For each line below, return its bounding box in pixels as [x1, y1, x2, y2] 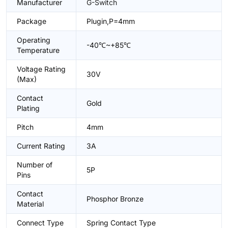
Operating [17, 36, 50, 44]
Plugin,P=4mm [87, 17, 135, 25]
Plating [17, 104, 40, 112]
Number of [17, 160, 52, 169]
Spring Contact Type [87, 218, 156, 227]
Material [17, 199, 44, 208]
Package [17, 17, 46, 25]
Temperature [17, 46, 60, 54]
